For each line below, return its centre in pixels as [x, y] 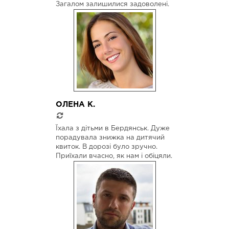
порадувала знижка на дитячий [110, 138]
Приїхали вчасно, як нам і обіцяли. [114, 156]
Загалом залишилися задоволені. [112, 5]
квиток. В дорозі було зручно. [107, 147]
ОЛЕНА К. [75, 105]
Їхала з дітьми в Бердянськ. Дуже [113, 128]
